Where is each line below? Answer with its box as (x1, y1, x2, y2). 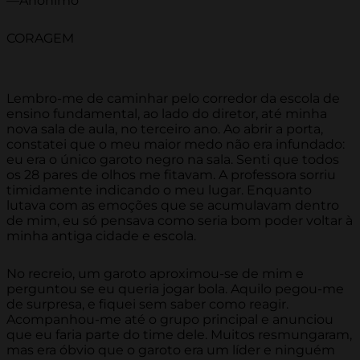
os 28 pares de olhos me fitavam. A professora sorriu (6, 167, 336, 183)
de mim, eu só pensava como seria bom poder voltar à (6, 213, 353, 229)
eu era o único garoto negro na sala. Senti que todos (6, 152, 339, 168)
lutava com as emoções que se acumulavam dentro (6, 198, 339, 214)
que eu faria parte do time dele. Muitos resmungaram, (6, 327, 352, 343)
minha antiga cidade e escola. (6, 228, 196, 244)
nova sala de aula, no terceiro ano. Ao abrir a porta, (6, 121, 323, 137)
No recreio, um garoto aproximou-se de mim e (6, 266, 304, 282)
